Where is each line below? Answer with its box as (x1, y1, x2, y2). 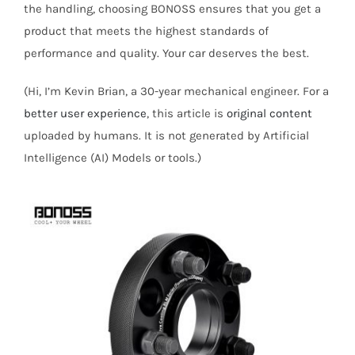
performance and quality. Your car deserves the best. (23, 45, 309, 60)
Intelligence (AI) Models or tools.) (23, 150, 201, 165)
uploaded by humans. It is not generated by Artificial (23, 128, 309, 143)
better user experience (23, 105, 147, 120)
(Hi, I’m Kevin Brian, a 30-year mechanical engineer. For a (23, 83, 329, 98)
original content (226, 105, 312, 120)
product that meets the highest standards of (23, 23, 269, 38)
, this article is (146, 105, 227, 120)
